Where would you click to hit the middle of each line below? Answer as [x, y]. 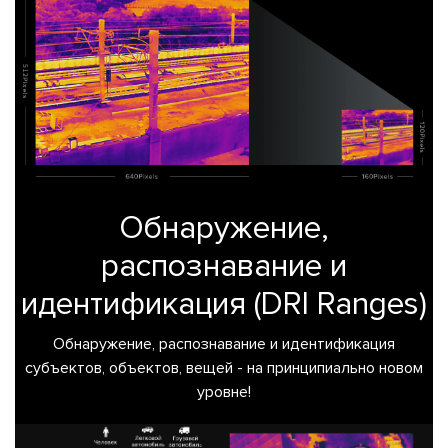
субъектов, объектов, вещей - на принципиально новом [224, 368]
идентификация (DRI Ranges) [224, 305]
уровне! [224, 392]
